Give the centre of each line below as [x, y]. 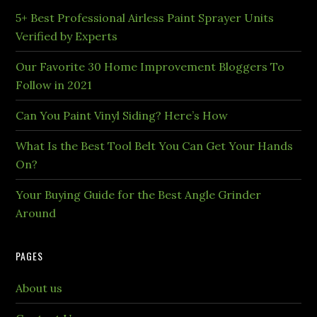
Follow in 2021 [54, 85]
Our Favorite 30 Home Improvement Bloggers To [150, 67]
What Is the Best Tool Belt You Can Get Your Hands [155, 146]
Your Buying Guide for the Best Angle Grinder [139, 195]
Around [36, 213]
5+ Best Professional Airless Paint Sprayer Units [145, 18]
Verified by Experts [67, 36]
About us [39, 288]
